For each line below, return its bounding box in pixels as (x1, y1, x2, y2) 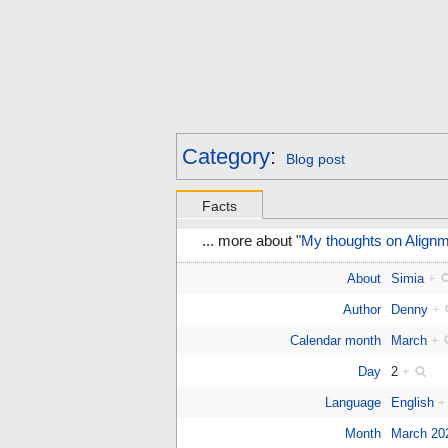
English (391, 395, 435, 411)
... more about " (202, 233, 301, 250)
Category (182, 144, 270, 170)
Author (342, 302, 381, 318)
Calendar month (289, 333, 381, 349)
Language (324, 395, 381, 411)
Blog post (285, 151, 345, 168)
